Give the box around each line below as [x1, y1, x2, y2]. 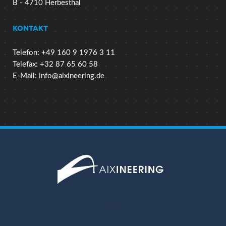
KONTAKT [13, 22, 48, 33]
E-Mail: [13, 72, 39, 80]
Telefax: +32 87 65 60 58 [13, 60, 98, 68]
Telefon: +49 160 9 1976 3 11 [13, 48, 115, 56]
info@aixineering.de [39, 72, 104, 80]
